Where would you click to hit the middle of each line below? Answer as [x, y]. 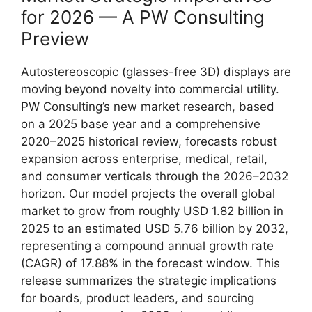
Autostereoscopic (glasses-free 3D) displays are [156, 71]
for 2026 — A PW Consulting [143, 17]
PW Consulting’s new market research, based [148, 106]
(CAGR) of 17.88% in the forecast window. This [150, 263]
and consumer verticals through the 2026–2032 [155, 176]
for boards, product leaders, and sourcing [138, 298]
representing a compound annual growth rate [147, 245]
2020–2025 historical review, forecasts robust [149, 141]
